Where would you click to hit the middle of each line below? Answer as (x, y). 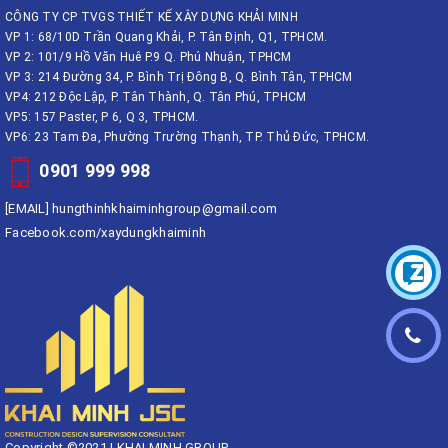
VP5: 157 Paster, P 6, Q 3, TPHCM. (102, 117)
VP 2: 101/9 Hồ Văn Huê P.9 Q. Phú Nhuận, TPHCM (148, 57)
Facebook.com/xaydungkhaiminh (105, 233)
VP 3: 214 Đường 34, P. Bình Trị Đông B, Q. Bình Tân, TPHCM (179, 77)
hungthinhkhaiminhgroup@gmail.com (164, 209)
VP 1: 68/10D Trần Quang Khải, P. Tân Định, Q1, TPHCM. (166, 37)
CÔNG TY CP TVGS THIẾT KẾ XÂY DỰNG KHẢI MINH (151, 17)
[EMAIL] (27, 209)
